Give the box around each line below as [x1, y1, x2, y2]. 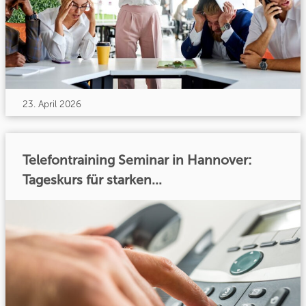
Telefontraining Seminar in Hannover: [23, 152, 253, 169]
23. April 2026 [23, 98, 82, 110]
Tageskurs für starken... [23, 172, 163, 189]
